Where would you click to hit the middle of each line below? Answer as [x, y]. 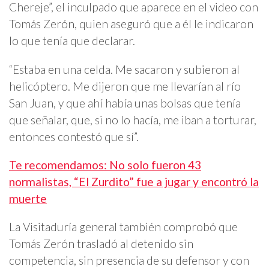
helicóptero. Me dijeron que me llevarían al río [125, 86]
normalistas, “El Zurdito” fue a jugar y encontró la [134, 181]
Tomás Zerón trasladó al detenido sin [101, 243]
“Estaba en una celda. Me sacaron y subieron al [124, 69]
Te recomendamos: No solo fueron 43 [105, 165]
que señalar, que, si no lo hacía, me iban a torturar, [133, 119]
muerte [28, 198]
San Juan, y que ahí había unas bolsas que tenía [125, 103]
